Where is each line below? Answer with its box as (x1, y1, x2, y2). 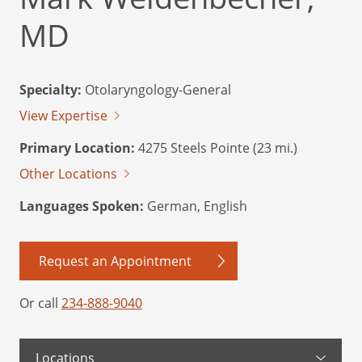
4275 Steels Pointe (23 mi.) (135, 139, 297, 157)
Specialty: (19, 81, 82, 99)
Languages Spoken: (19, 197, 144, 215)
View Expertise (19, 107, 107, 124)
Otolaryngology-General (82, 81, 231, 99)
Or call (19, 294, 61, 312)
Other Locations (19, 165, 117, 183)
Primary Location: (19, 139, 135, 157)
